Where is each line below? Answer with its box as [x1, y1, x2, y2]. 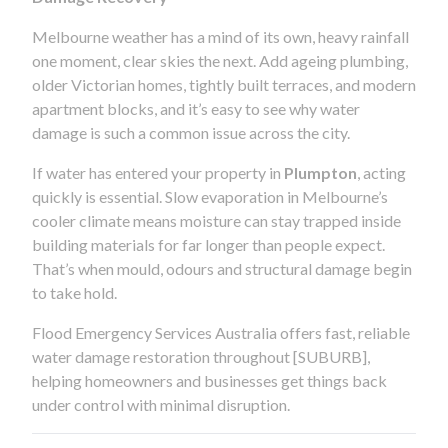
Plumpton [284, 162, 357, 182]
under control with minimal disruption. [32, 394, 290, 414]
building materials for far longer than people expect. [32, 234, 385, 254]
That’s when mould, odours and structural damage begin [32, 258, 412, 278]
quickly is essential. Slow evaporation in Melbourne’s [32, 186, 388, 206]
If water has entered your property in [32, 162, 284, 182]
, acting [357, 162, 406, 182]
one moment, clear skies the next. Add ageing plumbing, [32, 50, 408, 70]
